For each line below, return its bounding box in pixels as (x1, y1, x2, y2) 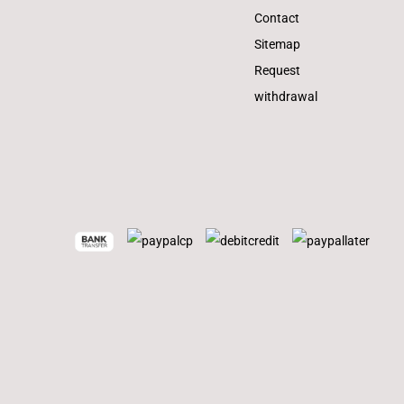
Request (254, 63, 300, 78)
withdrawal (254, 89, 317, 104)
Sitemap (254, 37, 300, 51)
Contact (254, 11, 299, 25)
